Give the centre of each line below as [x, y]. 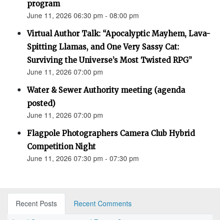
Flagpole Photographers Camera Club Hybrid [111, 134]
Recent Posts [36, 204]
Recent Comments [103, 204]
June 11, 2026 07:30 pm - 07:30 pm [83, 158]
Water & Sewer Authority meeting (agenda [106, 90]
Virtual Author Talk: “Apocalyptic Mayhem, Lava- [119, 34]
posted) [41, 104]
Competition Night [61, 147]
